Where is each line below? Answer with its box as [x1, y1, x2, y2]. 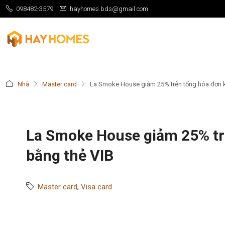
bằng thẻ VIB [26, 147, 114, 164]
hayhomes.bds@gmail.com [70, 5, 148, 13]
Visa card [81, 182, 112, 191]
